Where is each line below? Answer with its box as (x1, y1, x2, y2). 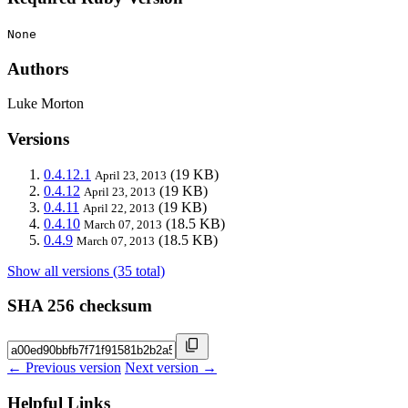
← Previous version (7, 360, 121, 376)
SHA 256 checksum (7, 296, 152, 316)
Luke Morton (7, 96, 84, 112)
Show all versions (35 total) (7, 262, 165, 279)
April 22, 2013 (83, 200, 155, 215)
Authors (7, 58, 68, 78)
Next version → (125, 360, 217, 376)
